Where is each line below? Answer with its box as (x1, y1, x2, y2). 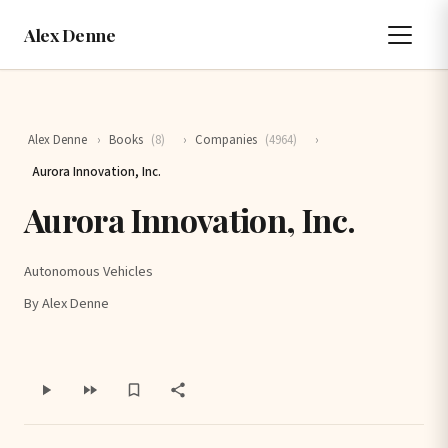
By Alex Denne (24, 293, 109, 314)
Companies (195, 130, 258, 149)
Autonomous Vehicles (24, 261, 153, 282)
